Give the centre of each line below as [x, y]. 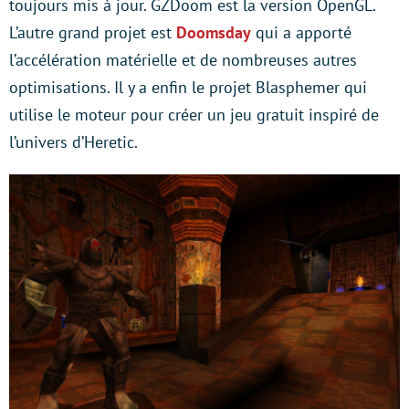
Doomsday [214, 33]
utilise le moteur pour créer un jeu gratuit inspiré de [194, 115]
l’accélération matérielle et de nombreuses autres [183, 60]
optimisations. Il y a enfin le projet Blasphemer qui [188, 88]
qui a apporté [301, 33]
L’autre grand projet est [93, 33]
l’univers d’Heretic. [73, 142]
